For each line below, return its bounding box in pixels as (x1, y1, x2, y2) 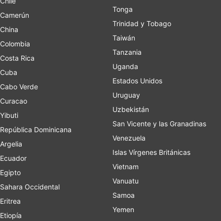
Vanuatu (112, 177, 139, 185)
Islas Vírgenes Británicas (112, 148, 190, 156)
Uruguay (112, 91, 140, 99)
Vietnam (112, 162, 139, 171)
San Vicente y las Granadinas (112, 119, 206, 128)
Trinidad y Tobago (112, 19, 171, 28)
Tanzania (112, 48, 142, 56)
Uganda (112, 62, 138, 71)
